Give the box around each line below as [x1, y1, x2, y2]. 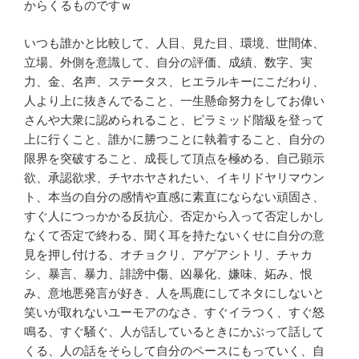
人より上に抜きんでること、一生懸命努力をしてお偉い [24, 93, 325, 107]
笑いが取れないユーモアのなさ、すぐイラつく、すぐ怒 [24, 305, 325, 319]
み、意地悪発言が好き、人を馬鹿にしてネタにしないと [24, 285, 325, 300]
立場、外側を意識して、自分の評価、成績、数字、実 [24, 54, 313, 69]
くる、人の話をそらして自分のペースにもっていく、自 [24, 343, 325, 357]
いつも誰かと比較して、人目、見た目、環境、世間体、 [24, 35, 325, 50]
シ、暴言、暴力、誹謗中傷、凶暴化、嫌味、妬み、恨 [24, 266, 313, 280]
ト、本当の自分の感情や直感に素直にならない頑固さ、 [24, 189, 325, 204]
